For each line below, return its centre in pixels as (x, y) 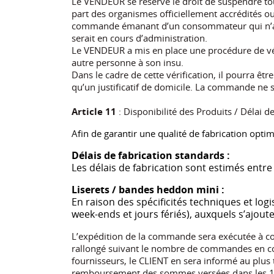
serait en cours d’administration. (139, 38)
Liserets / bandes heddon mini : (148, 189)
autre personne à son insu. (128, 62)
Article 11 (94, 111)
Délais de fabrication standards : (151, 155)
